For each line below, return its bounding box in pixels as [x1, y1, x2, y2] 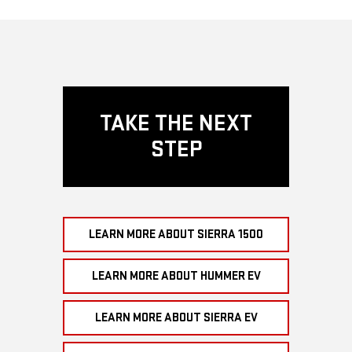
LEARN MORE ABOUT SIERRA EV [94, 310, 258, 325]
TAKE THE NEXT [100, 108, 252, 137]
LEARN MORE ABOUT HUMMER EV [91, 268, 261, 284]
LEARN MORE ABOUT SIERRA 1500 [89, 226, 263, 242]
